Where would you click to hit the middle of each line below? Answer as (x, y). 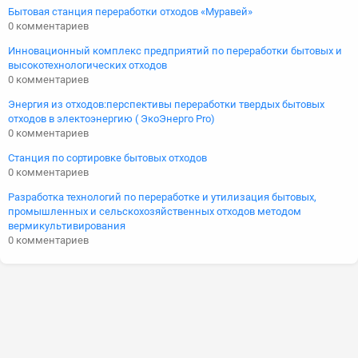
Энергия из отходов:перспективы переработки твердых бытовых (166, 104)
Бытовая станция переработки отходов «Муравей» (130, 12)
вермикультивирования (67, 226)
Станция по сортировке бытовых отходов (107, 158)
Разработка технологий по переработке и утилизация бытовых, (162, 197)
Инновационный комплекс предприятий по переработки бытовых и (175, 51)
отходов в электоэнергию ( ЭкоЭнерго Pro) (111, 119)
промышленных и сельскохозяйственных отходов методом (155, 211)
